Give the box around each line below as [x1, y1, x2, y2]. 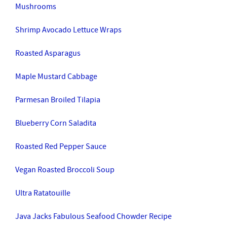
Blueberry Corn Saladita [15, 118, 96, 128]
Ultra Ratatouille [15, 188, 70, 198]
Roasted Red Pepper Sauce [15, 141, 106, 152]
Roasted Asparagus [15, 48, 82, 58]
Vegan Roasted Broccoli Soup [15, 165, 115, 175]
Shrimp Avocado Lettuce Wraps [15, 25, 122, 35]
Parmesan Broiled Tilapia [15, 95, 100, 105]
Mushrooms [15, 2, 56, 12]
